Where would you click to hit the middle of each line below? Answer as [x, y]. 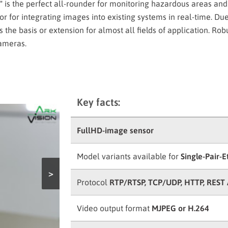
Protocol [93, 182]
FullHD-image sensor [115, 130]
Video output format [114, 208]
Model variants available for [129, 156]
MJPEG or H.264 [180, 208]
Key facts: [98, 102]
